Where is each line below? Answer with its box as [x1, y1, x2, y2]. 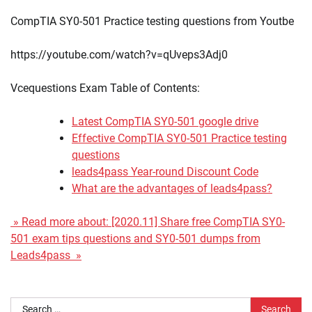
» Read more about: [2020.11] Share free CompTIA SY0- [10, 214, 285, 228]
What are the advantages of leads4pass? [72, 181, 272, 195]
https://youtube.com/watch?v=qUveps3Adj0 [10, 47, 228, 61]
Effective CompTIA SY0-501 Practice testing [72, 131, 287, 145]
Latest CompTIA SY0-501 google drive [72, 114, 258, 128]
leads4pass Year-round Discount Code [72, 164, 258, 178]
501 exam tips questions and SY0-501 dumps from [10, 231, 260, 245]
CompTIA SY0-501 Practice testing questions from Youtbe [10, 14, 294, 28]
